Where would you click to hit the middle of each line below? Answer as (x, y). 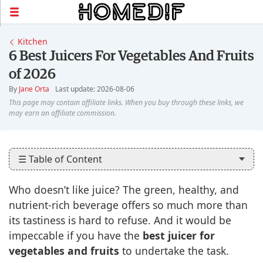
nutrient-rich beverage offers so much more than (128, 205)
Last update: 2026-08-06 (95, 89)
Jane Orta (34, 89)
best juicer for (179, 236)
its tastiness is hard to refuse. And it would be (120, 220)
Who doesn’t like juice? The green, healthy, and (124, 190)
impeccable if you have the (76, 236)
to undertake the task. (174, 251)
